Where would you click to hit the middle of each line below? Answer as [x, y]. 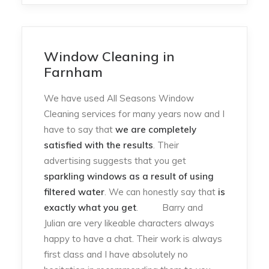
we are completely [156, 129]
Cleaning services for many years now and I [134, 114]
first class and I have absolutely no [116, 254]
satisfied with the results [98, 145]
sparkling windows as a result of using [129, 176]
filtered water [74, 192]
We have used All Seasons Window [119, 98]
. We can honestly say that [161, 192]
